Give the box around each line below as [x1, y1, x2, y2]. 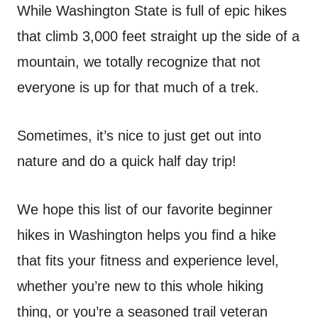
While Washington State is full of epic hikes [17, 3, 287, 19]
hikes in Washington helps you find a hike [17, 227, 276, 243]
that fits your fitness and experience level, [17, 253, 279, 269]
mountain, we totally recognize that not [17, 54, 261, 70]
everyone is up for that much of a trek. [17, 79, 259, 96]
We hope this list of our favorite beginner [17, 202, 273, 218]
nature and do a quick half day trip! [17, 153, 236, 170]
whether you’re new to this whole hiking [17, 278, 263, 295]
